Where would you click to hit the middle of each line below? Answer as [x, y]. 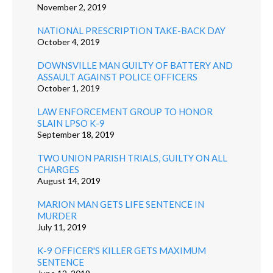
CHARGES [58, 169]
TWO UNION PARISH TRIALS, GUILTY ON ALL [132, 158]
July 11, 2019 [62, 227]
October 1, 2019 [68, 88]
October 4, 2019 [68, 41]
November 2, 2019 [72, 7]
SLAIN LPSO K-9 [71, 123]
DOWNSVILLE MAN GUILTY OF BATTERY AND [135, 65]
